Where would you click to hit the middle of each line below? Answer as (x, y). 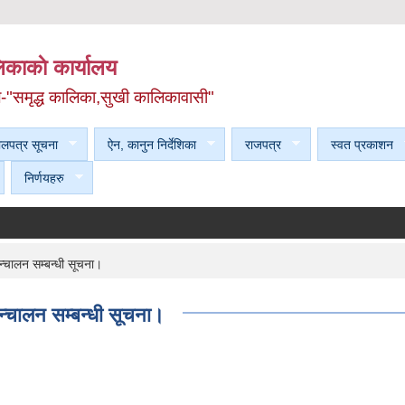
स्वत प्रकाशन (362, 144)
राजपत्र (263, 144)
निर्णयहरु (44, 178)
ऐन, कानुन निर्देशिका (151, 144)
